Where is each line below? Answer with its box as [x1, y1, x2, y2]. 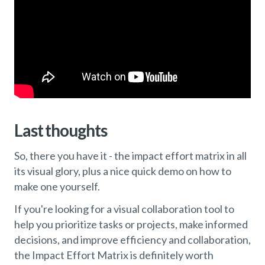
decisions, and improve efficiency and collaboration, [14, 233, 251, 247]
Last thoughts [14, 120, 107, 141]
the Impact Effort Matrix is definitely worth [14, 248, 214, 262]
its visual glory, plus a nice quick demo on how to [14, 164, 231, 178]
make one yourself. [14, 180, 100, 193]
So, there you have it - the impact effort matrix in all [14, 149, 247, 163]
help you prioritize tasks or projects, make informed [14, 218, 248, 231]
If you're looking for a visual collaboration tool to [14, 202, 234, 216]
